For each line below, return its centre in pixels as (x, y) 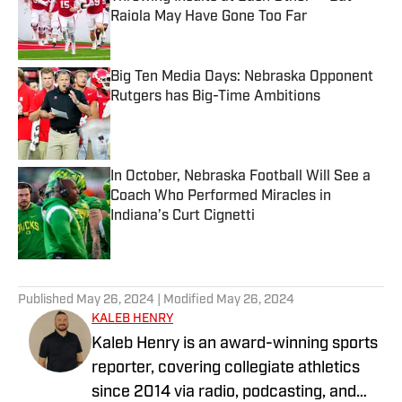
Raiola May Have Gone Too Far (209, 17)
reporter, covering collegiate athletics (226, 369)
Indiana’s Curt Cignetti (183, 217)
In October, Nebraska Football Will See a (240, 177)
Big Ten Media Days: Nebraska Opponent (242, 78)
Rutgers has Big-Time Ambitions (216, 97)
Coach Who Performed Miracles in (221, 197)
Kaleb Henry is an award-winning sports (235, 345)
